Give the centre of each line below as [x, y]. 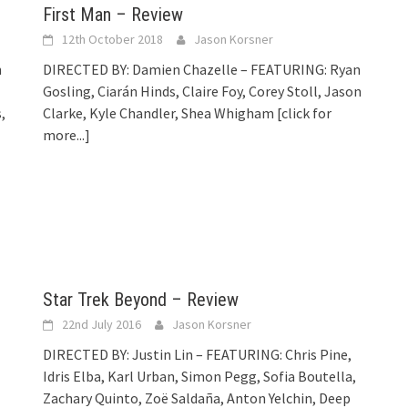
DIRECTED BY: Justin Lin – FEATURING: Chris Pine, [198, 354]
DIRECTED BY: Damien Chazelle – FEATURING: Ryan [202, 69]
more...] [67, 134]
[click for [305, 112]
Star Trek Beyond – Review [141, 299]
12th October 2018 [113, 39]
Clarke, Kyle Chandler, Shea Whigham [160, 112]
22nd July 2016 [102, 324]
